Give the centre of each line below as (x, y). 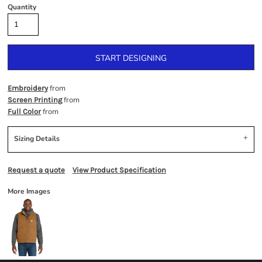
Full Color (24, 112)
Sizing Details (37, 139)
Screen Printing (35, 100)
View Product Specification (119, 170)
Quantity (22, 7)
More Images (29, 192)
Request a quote (36, 170)
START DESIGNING (131, 58)
